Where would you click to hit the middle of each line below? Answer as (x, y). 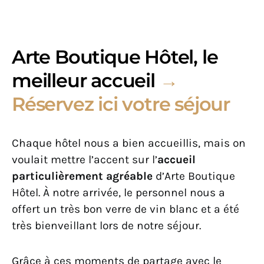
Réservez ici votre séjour (121, 104)
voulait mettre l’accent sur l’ (85, 159)
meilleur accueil (86, 80)
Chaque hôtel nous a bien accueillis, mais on (129, 143)
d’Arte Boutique (194, 176)
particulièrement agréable (82, 176)
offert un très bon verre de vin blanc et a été (126, 209)
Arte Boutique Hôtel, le (115, 57)
